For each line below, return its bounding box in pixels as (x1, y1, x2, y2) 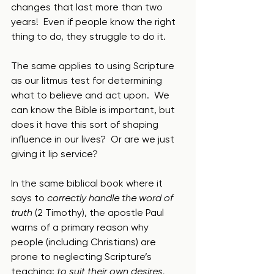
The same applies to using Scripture (11, 60, 177, 72)
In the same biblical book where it (11, 177, 165, 189)
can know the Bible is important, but (11, 104, 177, 116)
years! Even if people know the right (11, 16, 178, 28)
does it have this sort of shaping (11, 119, 161, 130)
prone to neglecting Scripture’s (11, 251, 154, 262)
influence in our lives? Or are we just (11, 133, 177, 145)
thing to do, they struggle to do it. (11, 31, 166, 42)
